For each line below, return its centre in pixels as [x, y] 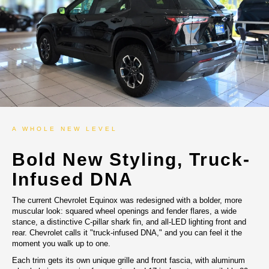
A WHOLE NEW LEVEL [65, 129]
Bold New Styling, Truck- [131, 159]
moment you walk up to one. [61, 243]
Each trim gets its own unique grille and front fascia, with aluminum [128, 260]
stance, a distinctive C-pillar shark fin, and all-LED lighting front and [129, 222]
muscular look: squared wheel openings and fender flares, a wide [124, 211]
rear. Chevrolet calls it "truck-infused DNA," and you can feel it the [127, 233]
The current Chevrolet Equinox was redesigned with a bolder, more [127, 200]
